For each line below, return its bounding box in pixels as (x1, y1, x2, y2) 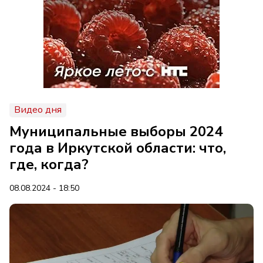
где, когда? (9, 155, 89, 174)
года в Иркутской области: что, (9, 139, 226, 157)
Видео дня (14, 103, 62, 116)
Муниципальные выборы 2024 (9, 122, 222, 141)
